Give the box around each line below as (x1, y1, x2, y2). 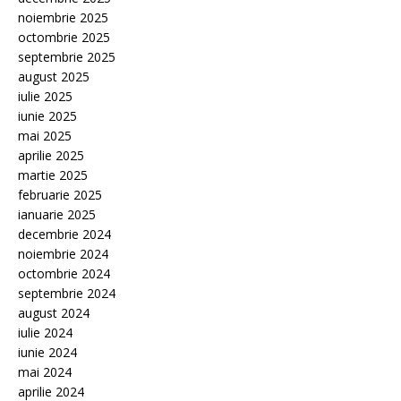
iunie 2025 (18, 107, 77, 125)
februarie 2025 (18, 186, 102, 204)
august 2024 (18, 304, 90, 322)
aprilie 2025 (18, 147, 84, 165)
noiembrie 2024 (18, 245, 108, 263)
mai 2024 (18, 363, 72, 381)
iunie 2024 (18, 344, 77, 362)
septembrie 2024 (18, 285, 115, 303)
